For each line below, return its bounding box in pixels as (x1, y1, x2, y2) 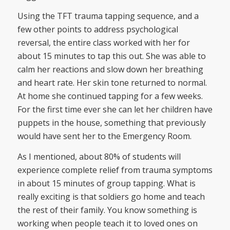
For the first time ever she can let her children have (17, 104, 213, 116)
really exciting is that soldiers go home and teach (17, 190, 205, 202)
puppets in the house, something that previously (17, 117, 206, 129)
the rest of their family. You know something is (17, 204, 197, 216)
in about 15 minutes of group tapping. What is (17, 177, 196, 189)
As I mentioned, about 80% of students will (17, 150, 181, 162)
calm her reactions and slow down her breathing (17, 64, 203, 75)
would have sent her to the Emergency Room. (17, 130, 191, 142)
